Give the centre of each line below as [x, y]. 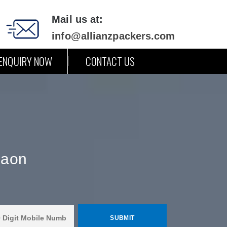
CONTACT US [110, 61]
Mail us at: [78, 19]
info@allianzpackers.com [113, 36]
